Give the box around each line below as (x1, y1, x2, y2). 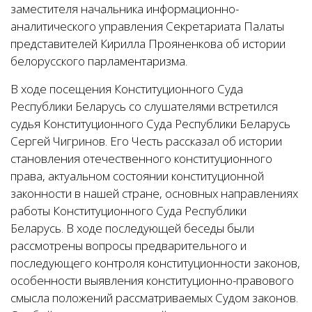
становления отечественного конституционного (10, 150, 272, 166)
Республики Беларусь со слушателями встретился (10, 98, 278, 114)
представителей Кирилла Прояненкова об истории (10, 36, 286, 52)
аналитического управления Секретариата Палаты (10, 18, 284, 34)
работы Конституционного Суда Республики (10, 203, 247, 219)
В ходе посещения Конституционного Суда (10, 81, 243, 97)
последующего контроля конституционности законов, (10, 255, 300, 271)
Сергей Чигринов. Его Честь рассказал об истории (10, 133, 282, 149)
